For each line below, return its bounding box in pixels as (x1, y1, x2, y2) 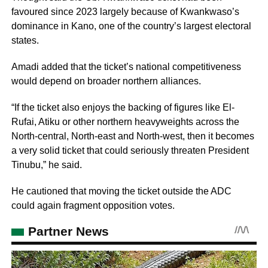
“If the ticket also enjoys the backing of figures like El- (11, 102, 234, 113)
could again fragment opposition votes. (11, 200, 175, 211)
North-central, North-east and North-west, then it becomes (11, 131, 254, 142)
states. (11, 35, 39, 46)
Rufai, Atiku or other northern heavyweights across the (11, 117, 239, 127)
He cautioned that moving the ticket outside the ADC (11, 186, 232, 197)
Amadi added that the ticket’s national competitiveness (11, 62, 241, 72)
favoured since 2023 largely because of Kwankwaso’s (11, 7, 239, 17)
